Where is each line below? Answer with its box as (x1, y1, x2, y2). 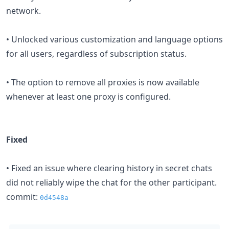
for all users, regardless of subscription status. (6, 48, 187, 59)
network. (6, 5, 41, 16)
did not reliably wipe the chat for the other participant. (6, 176, 217, 188)
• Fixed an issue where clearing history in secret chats (6, 162, 212, 174)
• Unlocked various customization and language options (6, 33, 223, 45)
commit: (6, 191, 40, 202)
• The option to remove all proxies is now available (6, 76, 199, 88)
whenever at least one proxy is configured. (6, 90, 171, 102)
